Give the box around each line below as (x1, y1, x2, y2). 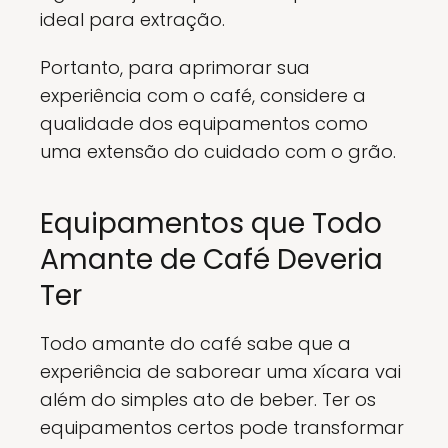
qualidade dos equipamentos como (40, 111, 368, 137)
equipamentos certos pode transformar (40, 415, 404, 441)
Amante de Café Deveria (40, 240, 383, 280)
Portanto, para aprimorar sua (40, 55, 310, 81)
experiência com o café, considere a (40, 83, 366, 109)
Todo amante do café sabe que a (40, 331, 351, 357)
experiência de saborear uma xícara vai (40, 359, 401, 385)
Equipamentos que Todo (40, 204, 382, 244)
